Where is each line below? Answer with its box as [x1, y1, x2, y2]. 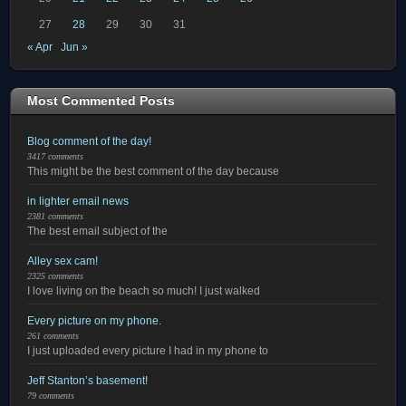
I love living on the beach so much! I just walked [27, 285, 261, 297]
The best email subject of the [27, 225, 169, 237]
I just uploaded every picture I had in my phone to [27, 344, 269, 357]
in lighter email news [27, 195, 130, 208]
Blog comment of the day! [27, 135, 152, 148]
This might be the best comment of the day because [27, 165, 280, 178]
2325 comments [27, 271, 84, 282]
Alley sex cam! [27, 255, 99, 267]
